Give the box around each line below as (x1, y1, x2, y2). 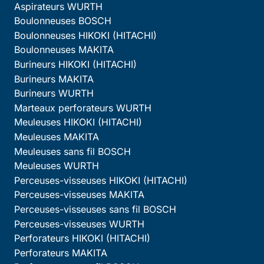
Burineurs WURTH (14, 87, 94, 100)
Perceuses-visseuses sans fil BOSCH (14, 203, 176, 215)
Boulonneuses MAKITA (14, 44, 114, 56)
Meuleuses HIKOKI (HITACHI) (14, 116, 142, 128)
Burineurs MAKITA (14, 72, 94, 85)
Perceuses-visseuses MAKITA (14, 189, 144, 201)
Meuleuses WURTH (14, 160, 99, 172)
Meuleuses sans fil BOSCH (14, 145, 131, 157)
